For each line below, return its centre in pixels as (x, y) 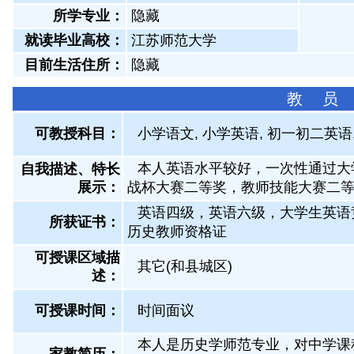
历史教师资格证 (177, 232)
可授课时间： (77, 311)
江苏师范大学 (174, 40)
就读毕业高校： (74, 40)
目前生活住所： (74, 65)
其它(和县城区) (185, 266)
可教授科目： (77, 134)
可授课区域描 (77, 258)
